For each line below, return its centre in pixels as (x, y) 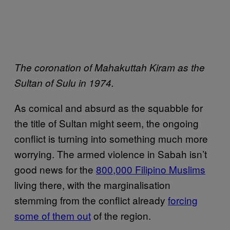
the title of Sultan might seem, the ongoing (107, 123)
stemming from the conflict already (91, 200)
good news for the (55, 169)
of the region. (121, 215)
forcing (183, 200)
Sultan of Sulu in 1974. (64, 83)
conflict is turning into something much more (111, 138)
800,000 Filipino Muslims (151, 169)
